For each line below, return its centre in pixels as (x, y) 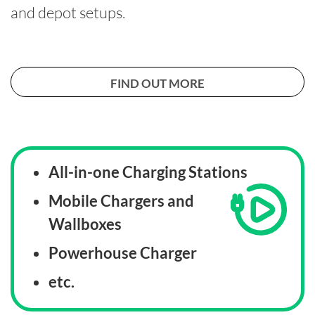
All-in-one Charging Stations (148, 172)
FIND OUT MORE (157, 84)
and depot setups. (69, 12)
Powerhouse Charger (123, 252)
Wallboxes (85, 224)
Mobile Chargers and (122, 200)
